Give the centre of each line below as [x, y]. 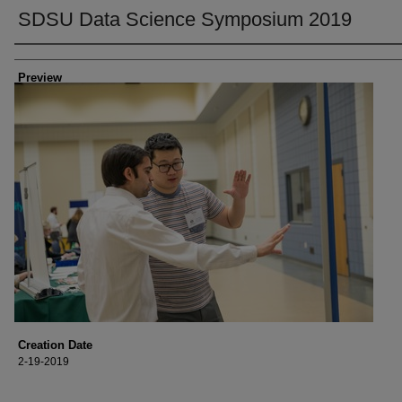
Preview [40, 78]
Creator [42, 60]
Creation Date [55, 345]
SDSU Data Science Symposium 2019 [185, 19]
